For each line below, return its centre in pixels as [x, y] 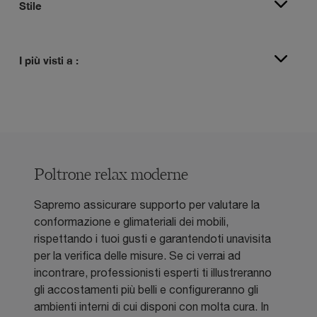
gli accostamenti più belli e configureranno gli [146, 290]
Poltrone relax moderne [111, 176]
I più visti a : [49, 60]
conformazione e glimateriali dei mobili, [131, 222]
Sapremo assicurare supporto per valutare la [147, 205]
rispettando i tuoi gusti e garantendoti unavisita [152, 239]
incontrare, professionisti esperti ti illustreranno [153, 273]
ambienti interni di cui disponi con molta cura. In [151, 307]
